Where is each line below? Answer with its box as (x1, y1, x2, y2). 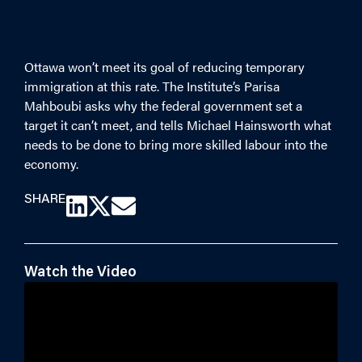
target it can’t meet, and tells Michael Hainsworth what (24, 116, 331, 134)
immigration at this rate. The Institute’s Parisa (24, 77, 280, 95)
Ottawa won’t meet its (24, 57, 147, 76)
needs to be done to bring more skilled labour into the (24, 135, 327, 154)
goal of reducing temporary (147, 57, 305, 76)
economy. (24, 154, 78, 173)
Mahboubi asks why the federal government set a (24, 96, 302, 115)
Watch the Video (24, 266, 137, 280)
